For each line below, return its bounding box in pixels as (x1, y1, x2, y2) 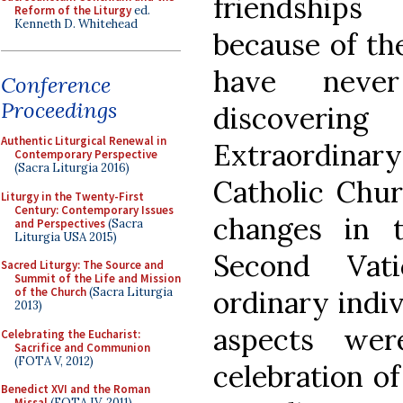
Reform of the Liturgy (14, 2, 131, 18)
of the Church (14, 284, 86, 300)
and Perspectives (14, 215, 105, 231)
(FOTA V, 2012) (14, 353, 94, 369)
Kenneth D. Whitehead (14, 15, 138, 31)
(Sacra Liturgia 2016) (14, 160, 130, 175)
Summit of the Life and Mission (14, 271, 181, 286)
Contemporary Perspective (14, 147, 157, 162)
